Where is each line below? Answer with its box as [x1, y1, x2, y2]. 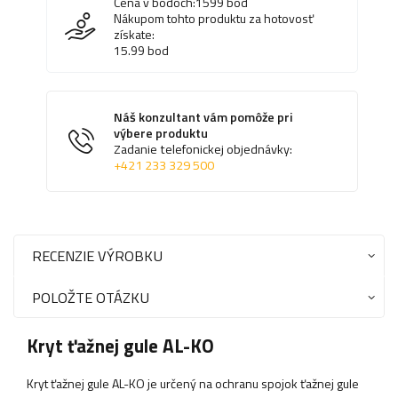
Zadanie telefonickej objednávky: [114, 139, 292, 160]
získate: [114, 25, 155, 44]
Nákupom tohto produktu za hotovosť [114, 9, 314, 28]
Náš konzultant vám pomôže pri [114, 107, 293, 128]
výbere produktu [114, 123, 208, 144]
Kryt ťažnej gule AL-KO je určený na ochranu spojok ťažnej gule [27, 374, 359, 394]
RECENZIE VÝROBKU [32, 244, 163, 267]
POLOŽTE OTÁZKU [32, 286, 149, 309]
